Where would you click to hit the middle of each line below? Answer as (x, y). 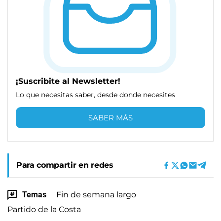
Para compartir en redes (65, 165)
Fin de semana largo (96, 194)
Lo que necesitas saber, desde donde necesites (95, 94)
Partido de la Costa (44, 209)
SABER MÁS (110, 117)
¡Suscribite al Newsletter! (68, 81)
